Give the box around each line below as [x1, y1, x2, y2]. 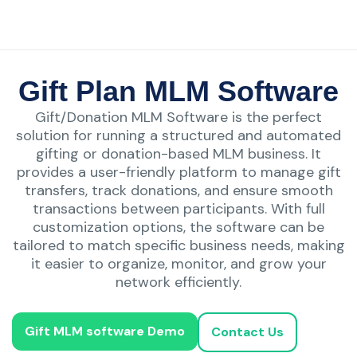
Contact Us [211, 323, 284, 340]
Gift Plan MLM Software [18, 74, 339, 108]
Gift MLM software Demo [25, 322, 185, 339]
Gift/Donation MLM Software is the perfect [35, 107, 322, 127]
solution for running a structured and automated [16, 125, 341, 145]
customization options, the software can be [33, 217, 324, 237]
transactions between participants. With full [32, 198, 325, 218]
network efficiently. [116, 272, 241, 292]
